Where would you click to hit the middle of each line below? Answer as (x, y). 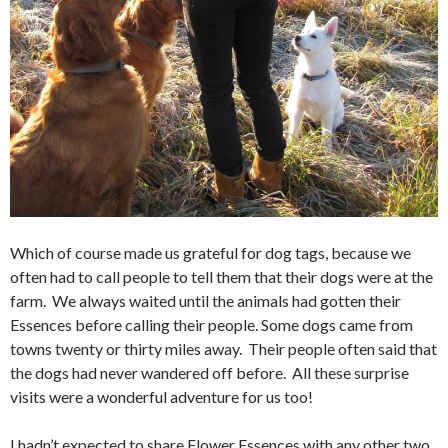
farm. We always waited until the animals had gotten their (205, 301)
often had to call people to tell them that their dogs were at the (221, 277)
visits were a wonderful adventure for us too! (161, 397)
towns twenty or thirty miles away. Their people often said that (223, 349)
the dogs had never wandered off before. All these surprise (209, 373)
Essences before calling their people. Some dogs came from (211, 325)
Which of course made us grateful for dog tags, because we (210, 253)
